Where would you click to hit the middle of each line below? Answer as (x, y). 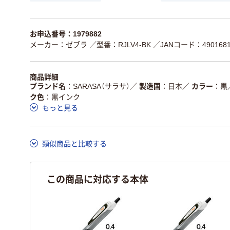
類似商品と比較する (74, 143)
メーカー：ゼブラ (59, 45)
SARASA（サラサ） (101, 86)
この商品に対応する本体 (98, 179)
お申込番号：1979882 (66, 34)
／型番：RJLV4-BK (120, 45)
